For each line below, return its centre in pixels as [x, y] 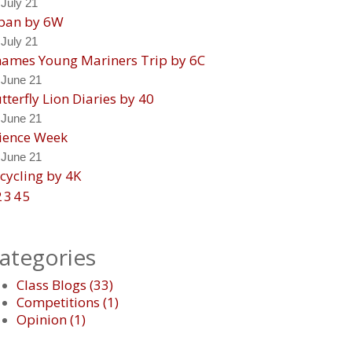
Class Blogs [51, 285]
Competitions [58, 302]
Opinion [42, 319]
